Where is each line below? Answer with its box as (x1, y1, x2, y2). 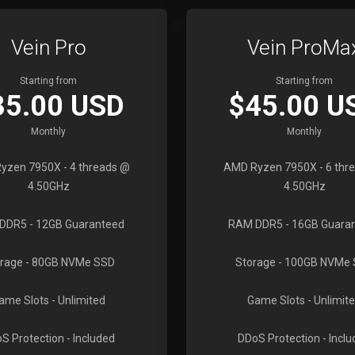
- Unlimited (49, 294, 106, 307)
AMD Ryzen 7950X (223, 161, 317, 174)
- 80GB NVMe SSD (22, 256, 115, 269)
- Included (64, 332, 116, 345)
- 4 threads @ (60, 161, 130, 174)
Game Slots (247, 294, 305, 307)
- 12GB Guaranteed (27, 218, 125, 231)
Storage (235, 256, 276, 269)
